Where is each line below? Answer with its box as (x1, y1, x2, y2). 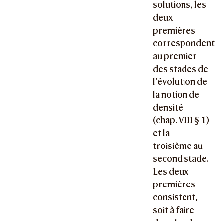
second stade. (153, 153, 209, 164)
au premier (153, 50, 197, 61)
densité (153, 102, 184, 112)
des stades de (153, 63, 209, 74)
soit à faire (153, 204, 195, 215)
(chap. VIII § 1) (153, 114, 210, 125)
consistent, (153, 191, 198, 202)
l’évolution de (153, 76, 208, 87)
